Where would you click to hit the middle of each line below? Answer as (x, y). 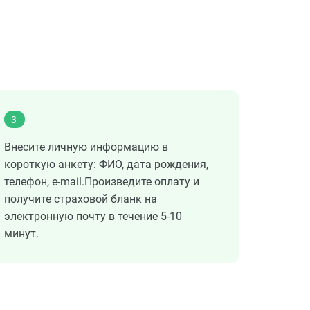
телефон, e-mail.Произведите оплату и (102, 182)
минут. (21, 234)
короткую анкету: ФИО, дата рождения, (106, 165)
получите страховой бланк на (81, 199)
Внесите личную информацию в (86, 147)
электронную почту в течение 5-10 (93, 217)
